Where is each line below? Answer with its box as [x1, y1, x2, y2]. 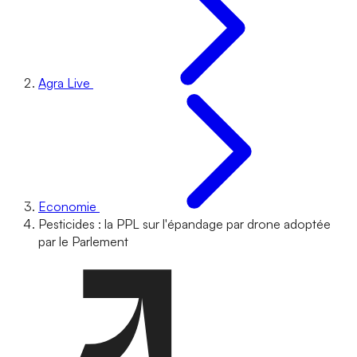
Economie [38, 198, 96, 214]
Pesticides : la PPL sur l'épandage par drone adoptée [38, 216, 331, 232]
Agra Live [38, 75, 90, 91]
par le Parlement [38, 233, 128, 249]
